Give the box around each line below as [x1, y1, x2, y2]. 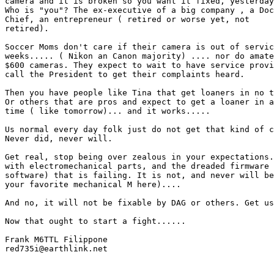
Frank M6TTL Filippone [5, 235, 108, 244]
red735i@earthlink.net [5, 244, 113, 253]
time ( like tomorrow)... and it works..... [5, 106, 210, 116]
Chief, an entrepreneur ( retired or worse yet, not [5, 15, 250, 24]
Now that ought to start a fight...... [5, 217, 186, 226]
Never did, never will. [5, 134, 113, 143]
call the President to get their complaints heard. [5, 70, 245, 79]
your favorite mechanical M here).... [5, 180, 181, 189]
